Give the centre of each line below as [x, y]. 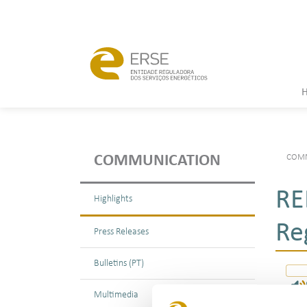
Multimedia [116, 295]
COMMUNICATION [157, 161]
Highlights [113, 199]
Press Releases [121, 232]
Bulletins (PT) [119, 263]
